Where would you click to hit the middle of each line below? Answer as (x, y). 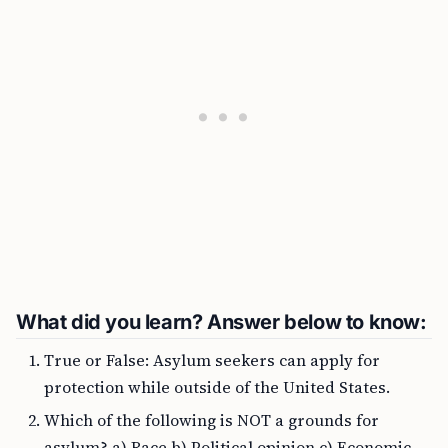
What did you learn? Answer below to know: (221, 322)
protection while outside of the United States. (217, 387)
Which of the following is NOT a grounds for (211, 420)
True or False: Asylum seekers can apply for (212, 360)
